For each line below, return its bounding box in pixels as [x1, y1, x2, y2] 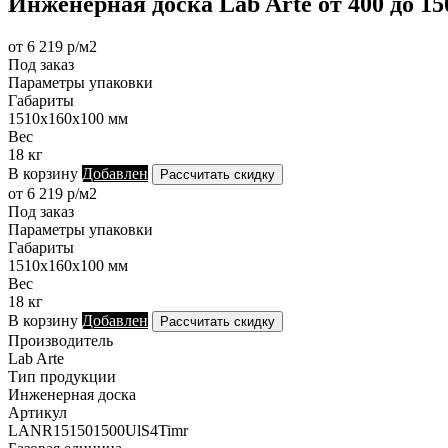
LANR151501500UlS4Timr [8, 421, 188, 439]
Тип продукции [8, 367, 116, 385]
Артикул [8, 403, 67, 421]
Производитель [8, 331, 113, 349]
